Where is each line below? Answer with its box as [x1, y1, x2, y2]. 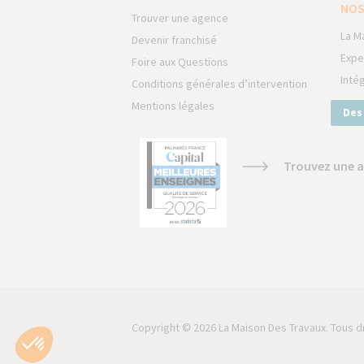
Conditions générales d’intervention [132, 76, 307, 92]
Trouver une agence [132, 11, 228, 26]
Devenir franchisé [132, 32, 217, 48]
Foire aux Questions [132, 54, 228, 70]
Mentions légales [132, 98, 214, 114]
